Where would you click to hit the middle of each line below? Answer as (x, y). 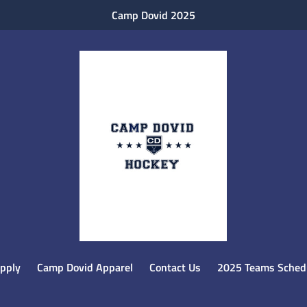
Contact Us (175, 267)
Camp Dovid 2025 (153, 15)
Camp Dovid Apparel (85, 267)
